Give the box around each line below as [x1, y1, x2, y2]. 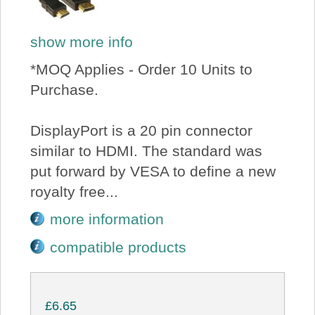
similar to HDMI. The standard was [30, 143, 262, 160]
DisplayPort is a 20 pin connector [30, 122, 252, 139]
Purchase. [30, 82, 98, 98]
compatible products [50, 238, 187, 255]
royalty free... [30, 184, 118, 200]
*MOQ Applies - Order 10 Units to [30, 61, 252, 78]
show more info [30, 33, 133, 50]
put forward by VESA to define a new [30, 163, 276, 180]
